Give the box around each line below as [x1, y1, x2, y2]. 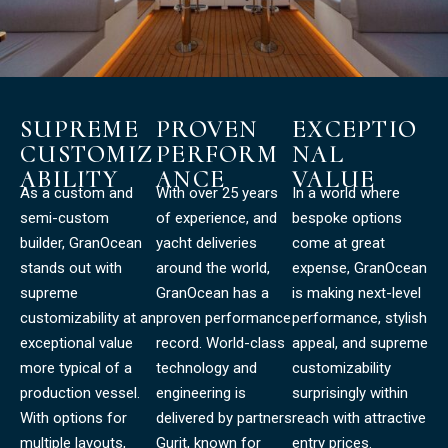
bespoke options [292, 208, 402, 227]
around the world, [156, 258, 270, 277]
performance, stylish [292, 308, 427, 327]
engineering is [156, 383, 246, 402]
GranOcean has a [156, 283, 269, 302]
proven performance [156, 308, 291, 327]
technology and [156, 358, 257, 377]
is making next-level [292, 283, 421, 302]
